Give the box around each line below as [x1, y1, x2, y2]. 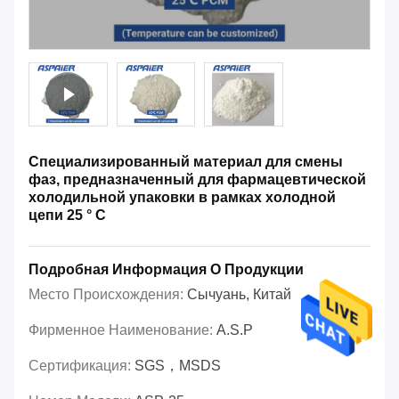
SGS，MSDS [134, 358, 221, 374]
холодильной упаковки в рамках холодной [28, 190, 336, 206]
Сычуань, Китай [187, 287, 291, 303]
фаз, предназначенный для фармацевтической [28, 172, 366, 188]
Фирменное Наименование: [28, 322, 216, 338]
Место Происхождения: [28, 287, 187, 303]
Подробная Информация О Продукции [28, 262, 304, 278]
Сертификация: [28, 358, 134, 374]
